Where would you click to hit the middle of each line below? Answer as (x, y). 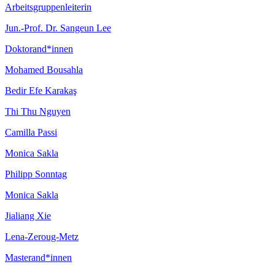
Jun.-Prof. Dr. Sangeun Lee (58, 28)
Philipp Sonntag (36, 174)
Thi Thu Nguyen (38, 111)
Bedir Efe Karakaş (41, 90)
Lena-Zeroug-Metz (42, 236)
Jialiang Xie (28, 215)
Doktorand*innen (39, 48)
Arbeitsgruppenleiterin (48, 7)
